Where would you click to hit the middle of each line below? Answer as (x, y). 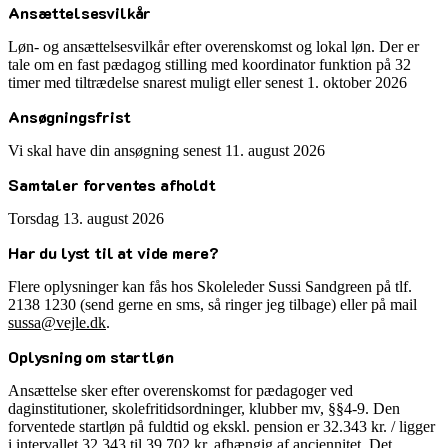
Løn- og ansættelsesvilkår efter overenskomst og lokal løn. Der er (213, 47)
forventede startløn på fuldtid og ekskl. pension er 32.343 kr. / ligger (221, 427)
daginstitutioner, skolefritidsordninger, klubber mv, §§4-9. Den (204, 409)
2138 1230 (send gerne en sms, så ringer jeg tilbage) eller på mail (212, 305)
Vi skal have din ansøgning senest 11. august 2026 (166, 151)
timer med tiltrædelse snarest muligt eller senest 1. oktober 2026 (207, 83)
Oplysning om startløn (91, 357)
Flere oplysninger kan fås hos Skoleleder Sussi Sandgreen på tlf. (210, 287)
